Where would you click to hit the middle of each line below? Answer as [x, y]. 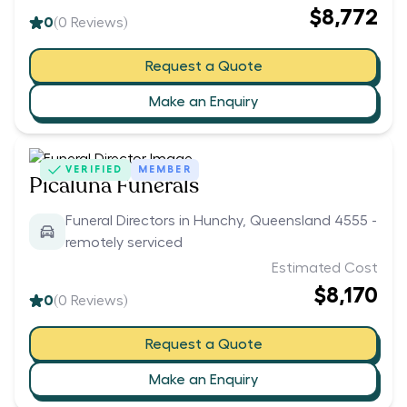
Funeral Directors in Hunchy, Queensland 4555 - [221, 221]
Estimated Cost [325, 268]
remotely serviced [124, 243]
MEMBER [164, 170]
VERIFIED [94, 170]
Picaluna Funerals [114, 186]
